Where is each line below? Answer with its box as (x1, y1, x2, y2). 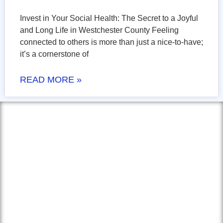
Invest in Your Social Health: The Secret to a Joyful (20, 14, 198, 23)
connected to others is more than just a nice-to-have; (20, 38, 203, 47)
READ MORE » (20, 75, 82, 85)
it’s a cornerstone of (20, 50, 89, 59)
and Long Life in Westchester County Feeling (20, 26, 179, 35)
